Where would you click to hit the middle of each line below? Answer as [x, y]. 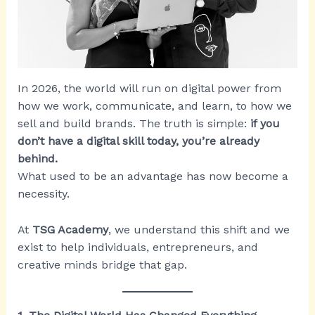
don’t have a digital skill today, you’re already [138, 141]
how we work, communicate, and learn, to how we [154, 106]
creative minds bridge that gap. [102, 264]
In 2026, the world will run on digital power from [149, 89]
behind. [37, 159]
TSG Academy [70, 229]
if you [265, 124]
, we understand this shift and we [199, 229]
